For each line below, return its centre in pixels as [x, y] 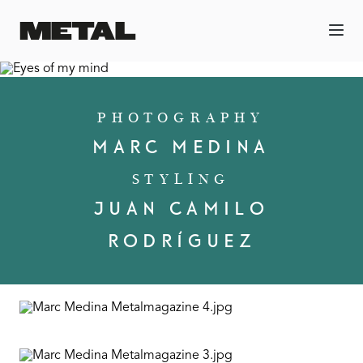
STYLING [181, 179]
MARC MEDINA [181, 148]
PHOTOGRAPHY [181, 117]
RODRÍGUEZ [181, 242]
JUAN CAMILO [181, 209]
